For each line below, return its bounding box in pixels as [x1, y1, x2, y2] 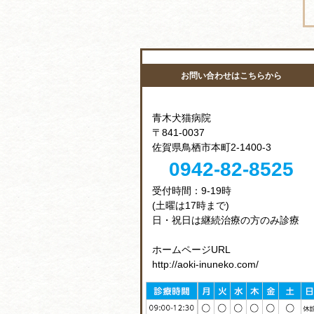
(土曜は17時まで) [152, 199, 229, 211]
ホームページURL [152, 243, 231, 255]
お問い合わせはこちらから [181, 71, 282, 81]
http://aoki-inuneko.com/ [152, 258, 259, 270]
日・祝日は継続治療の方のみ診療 [152, 214, 299, 226]
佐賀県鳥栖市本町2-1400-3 [152, 141, 271, 153]
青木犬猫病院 [152, 111, 211, 123]
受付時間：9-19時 [152, 184, 231, 196]
